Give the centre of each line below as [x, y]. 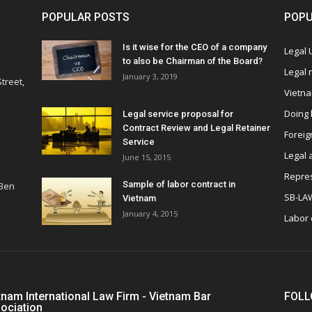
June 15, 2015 [147, 157]
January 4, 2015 [150, 214]
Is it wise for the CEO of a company [195, 47]
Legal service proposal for [178, 114]
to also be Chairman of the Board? [193, 61]
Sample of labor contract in [179, 185]
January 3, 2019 [150, 77]
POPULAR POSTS [86, 17]
